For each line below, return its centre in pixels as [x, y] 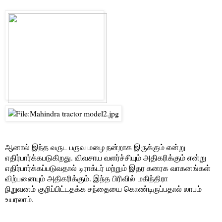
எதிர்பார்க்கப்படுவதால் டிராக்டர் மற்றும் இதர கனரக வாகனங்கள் [108, 167]
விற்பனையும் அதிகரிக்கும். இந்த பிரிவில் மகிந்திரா [86, 178]
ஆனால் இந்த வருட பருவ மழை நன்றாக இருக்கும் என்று [95, 147]
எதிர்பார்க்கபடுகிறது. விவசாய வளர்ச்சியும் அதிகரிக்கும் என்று [106, 157]
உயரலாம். [19, 199]
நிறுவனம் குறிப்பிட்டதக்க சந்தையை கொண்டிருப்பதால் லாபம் [103, 188]
